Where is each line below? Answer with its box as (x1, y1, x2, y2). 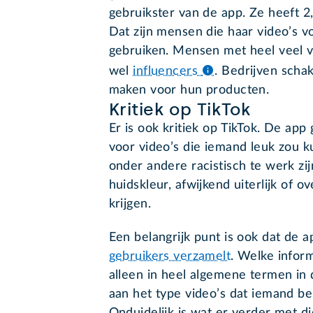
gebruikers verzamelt (108, 249, 231, 263)
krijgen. (108, 198, 155, 211)
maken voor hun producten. (108, 84, 273, 97)
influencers (133, 65, 202, 78)
